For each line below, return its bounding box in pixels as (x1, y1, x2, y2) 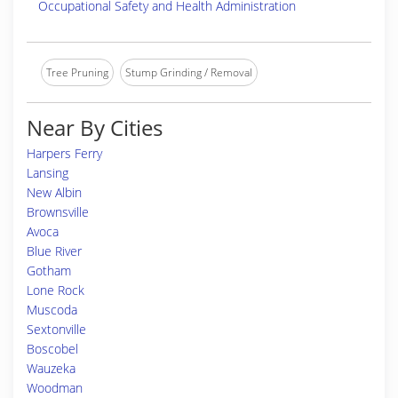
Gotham (27, 262, 71, 279)
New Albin (27, 184, 82, 201)
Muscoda (27, 301, 77, 318)
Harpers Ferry (27, 145, 102, 162)
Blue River (27, 243, 82, 259)
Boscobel (27, 340, 78, 357)
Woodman (27, 379, 83, 396)
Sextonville (27, 321, 86, 338)
